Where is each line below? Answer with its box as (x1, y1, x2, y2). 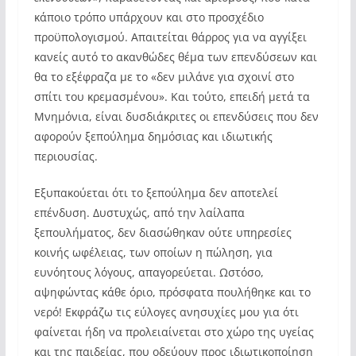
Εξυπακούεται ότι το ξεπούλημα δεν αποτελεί (33, 185, 278, 200)
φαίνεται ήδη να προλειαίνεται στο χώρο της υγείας (33, 324, 314, 339)
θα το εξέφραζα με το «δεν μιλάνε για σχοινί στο (33, 69, 294, 84)
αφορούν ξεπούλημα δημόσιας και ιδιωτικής (33, 129, 273, 144)
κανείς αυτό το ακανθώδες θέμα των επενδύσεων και (33, 49, 317, 64)
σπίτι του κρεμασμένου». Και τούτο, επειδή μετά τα (33, 89, 310, 104)
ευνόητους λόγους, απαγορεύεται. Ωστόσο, (33, 265, 264, 280)
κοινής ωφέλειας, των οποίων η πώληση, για (33, 245, 273, 260)
